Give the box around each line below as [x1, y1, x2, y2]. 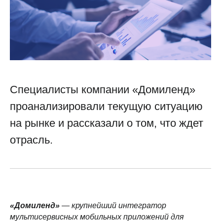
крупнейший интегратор [72, 201, 166, 210]
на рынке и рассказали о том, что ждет [10, 117, 203, 130]
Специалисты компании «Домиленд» [10, 83, 195, 96]
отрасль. [10, 134, 53, 147]
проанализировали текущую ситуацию [10, 100, 203, 113]
